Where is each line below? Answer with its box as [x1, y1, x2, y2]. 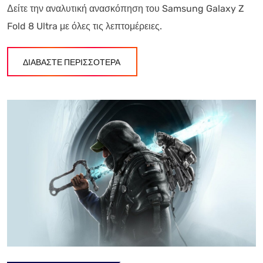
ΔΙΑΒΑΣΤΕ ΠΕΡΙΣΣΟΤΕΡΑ [23, 58, 120, 68]
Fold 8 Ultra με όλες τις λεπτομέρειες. [7, 21, 162, 32]
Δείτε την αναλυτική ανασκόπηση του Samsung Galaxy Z [7, 3, 244, 15]
